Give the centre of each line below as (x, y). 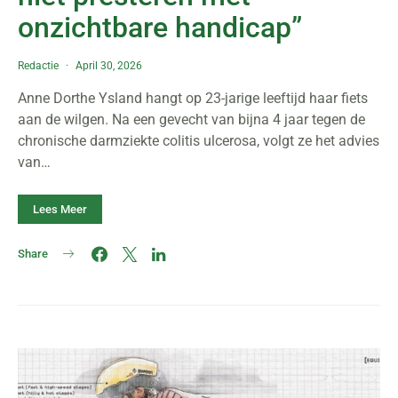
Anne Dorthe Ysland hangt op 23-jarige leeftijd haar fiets (193, 98)
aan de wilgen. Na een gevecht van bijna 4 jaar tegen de (191, 119)
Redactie (38, 66)
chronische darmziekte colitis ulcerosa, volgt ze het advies (199, 141)
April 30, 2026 (109, 66)
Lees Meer (60, 209)
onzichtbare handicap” (160, 28)
